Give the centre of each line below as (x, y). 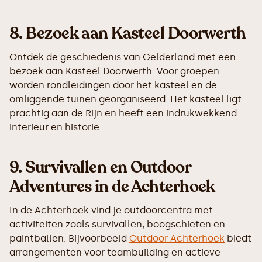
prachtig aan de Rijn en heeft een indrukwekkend (123, 113)
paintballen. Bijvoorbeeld (69, 238)
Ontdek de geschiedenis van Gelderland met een (123, 57)
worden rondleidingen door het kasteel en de (113, 85)
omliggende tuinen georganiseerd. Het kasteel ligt (125, 99)
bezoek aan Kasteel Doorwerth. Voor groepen (114, 71)
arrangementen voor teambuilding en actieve (115, 252)
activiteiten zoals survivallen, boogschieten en (117, 224)
